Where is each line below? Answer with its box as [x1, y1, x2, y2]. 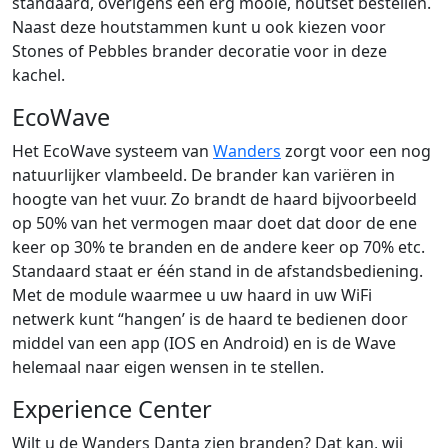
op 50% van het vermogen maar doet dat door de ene [12, 211, 417, 234]
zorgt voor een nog [281, 139, 431, 162]
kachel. [12, 63, 65, 86]
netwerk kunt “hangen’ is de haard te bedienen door [12, 307, 408, 330]
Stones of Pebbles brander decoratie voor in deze [12, 39, 387, 62]
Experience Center [12, 392, 212, 425]
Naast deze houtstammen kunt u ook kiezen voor [12, 15, 386, 38]
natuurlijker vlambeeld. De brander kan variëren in [12, 163, 395, 186]
